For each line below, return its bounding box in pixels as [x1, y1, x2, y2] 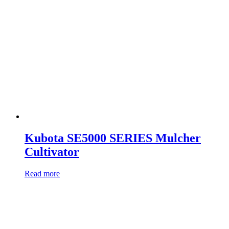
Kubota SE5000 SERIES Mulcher [25, 131, 201, 145]
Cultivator [25, 145, 79, 159]
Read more [25, 169, 60, 178]
